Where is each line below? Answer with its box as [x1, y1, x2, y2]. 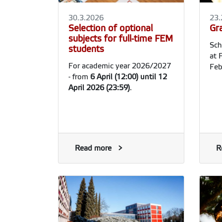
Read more [75, 144, 111, 153]
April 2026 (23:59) [68, 84, 130, 92]
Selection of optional [68, 23, 153, 34]
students [68, 44, 104, 55]
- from [68, 73, 88, 81]
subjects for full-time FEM [68, 34, 173, 44]
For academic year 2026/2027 [68, 62, 171, 70]
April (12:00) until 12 [97, 73, 167, 81]
